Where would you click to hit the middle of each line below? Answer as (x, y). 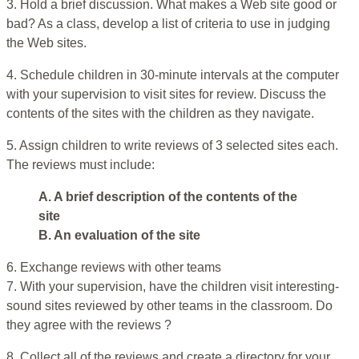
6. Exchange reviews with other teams (114, 268)
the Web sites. (46, 43)
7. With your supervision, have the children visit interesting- (173, 287)
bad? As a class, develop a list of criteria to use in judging (168, 24)
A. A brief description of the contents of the (168, 197)
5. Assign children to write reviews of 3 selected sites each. (172, 146)
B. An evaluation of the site (119, 236)
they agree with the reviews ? (89, 325)
